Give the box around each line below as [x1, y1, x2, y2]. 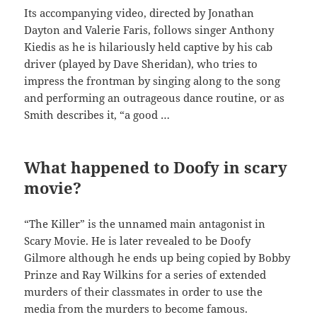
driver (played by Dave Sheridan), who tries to [24, 57, 258, 71]
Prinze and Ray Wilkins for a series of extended [24, 267, 267, 282]
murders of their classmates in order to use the [24, 284, 263, 299]
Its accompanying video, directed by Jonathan [24, 6, 255, 21]
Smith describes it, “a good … [24, 108, 171, 122]
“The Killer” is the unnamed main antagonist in [24, 217, 266, 231]
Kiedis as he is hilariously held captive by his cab [24, 40, 273, 54]
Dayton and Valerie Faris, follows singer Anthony [24, 23, 275, 38]
